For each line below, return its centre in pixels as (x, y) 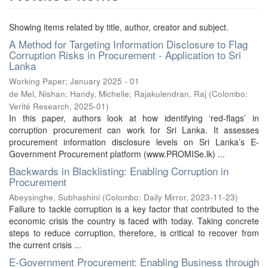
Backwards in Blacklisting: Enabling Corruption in (119, 171)
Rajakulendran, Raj (170, 94)
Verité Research (39, 106)
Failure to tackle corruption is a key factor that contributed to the (134, 209)
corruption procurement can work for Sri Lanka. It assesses (134, 130)
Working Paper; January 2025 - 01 (74, 81)
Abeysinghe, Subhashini (54, 197)
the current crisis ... (45, 245)
